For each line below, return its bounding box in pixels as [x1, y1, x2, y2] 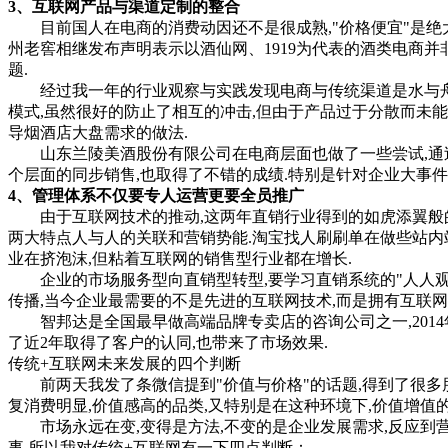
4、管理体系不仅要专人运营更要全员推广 [8, 186, 304, 204]
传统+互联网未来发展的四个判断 [8, 354, 241, 372]
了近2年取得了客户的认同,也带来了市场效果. [8, 333, 328, 351]
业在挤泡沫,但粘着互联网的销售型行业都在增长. [8, 249, 352, 267]
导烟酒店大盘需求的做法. [8, 123, 188, 141]
